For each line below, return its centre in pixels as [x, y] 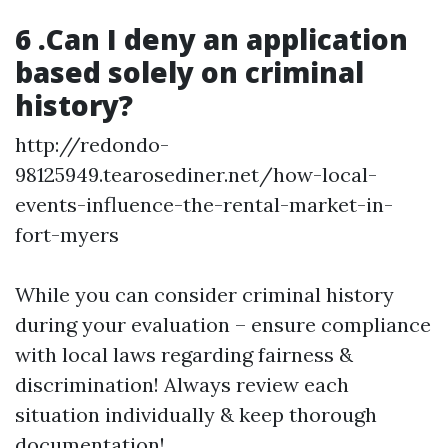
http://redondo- [92, 144]
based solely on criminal [189, 72]
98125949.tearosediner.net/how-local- [196, 174]
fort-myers [67, 234]
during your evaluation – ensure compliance [223, 324]
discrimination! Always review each [182, 384]
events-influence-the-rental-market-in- [204, 204]
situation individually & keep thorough [196, 414]
